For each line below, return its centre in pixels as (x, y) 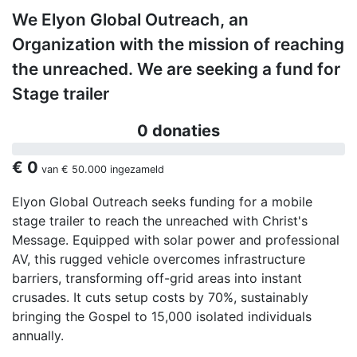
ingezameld (135, 170)
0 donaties (178, 131)
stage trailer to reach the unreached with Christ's (160, 221)
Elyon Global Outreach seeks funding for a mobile (162, 202)
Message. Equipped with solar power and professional (176, 240)
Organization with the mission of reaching (178, 45)
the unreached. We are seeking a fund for (176, 69)
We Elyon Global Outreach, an (130, 20)
